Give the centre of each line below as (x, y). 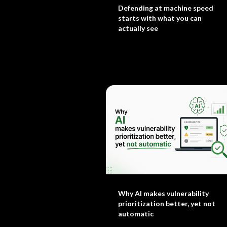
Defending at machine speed (166, 8)
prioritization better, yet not (167, 203)
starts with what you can (160, 18)
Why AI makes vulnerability (163, 193)
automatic (136, 214)
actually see (138, 28)
